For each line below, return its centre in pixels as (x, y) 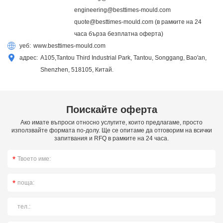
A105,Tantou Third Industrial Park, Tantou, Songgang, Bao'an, (123, 57)
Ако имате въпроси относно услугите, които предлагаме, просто (111, 122)
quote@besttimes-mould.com (114, 22)
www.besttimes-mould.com (69, 46)
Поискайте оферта (111, 109)
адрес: (29, 57)
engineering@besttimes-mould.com (122, 10)
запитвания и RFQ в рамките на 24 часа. (111, 138)
